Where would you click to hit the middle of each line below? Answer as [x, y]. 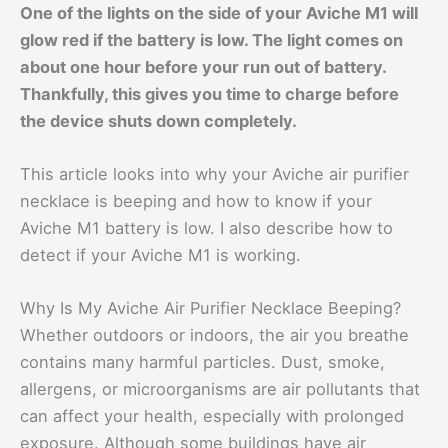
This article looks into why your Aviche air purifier [214, 173]
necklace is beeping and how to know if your [196, 200]
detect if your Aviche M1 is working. [160, 254]
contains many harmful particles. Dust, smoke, [202, 362]
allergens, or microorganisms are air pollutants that [220, 389]
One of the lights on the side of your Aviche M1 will [219, 12]
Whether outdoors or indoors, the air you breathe [214, 335]
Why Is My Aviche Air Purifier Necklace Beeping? [210, 308]
